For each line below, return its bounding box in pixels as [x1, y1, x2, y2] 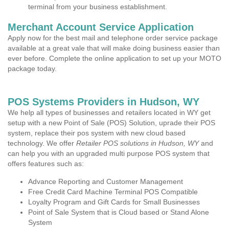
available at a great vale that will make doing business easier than [8, 44, 220, 52]
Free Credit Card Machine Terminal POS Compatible [28, 188, 198, 196]
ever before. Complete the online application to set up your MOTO [8, 54, 221, 62]
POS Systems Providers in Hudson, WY [8, 96, 199, 107]
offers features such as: [8, 159, 84, 168]
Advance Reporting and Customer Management [28, 177, 183, 186]
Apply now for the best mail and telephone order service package [8, 34, 218, 42]
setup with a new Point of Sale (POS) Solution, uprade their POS [8, 119, 215, 127]
